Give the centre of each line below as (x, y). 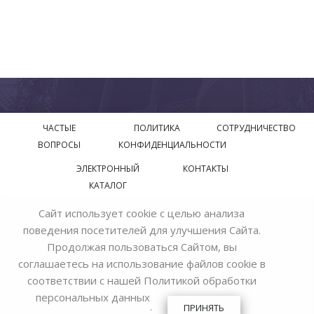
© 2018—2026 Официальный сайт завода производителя (148, 223)
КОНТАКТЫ (206, 169)
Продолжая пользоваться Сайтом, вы (142, 247)
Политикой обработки (200, 280)
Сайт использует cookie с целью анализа (142, 213)
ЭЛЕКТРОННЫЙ (108, 169)
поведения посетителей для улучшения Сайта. (142, 230)
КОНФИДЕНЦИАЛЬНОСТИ (173, 145)
